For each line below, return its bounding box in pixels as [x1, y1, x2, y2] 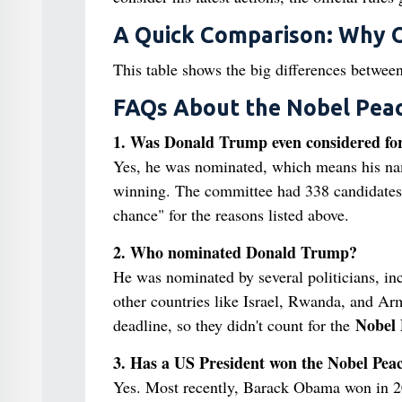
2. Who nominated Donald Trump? [112, 240, 357, 264]
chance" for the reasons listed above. [112, 204, 349, 225]
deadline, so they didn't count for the [112, 314, 355, 336]
